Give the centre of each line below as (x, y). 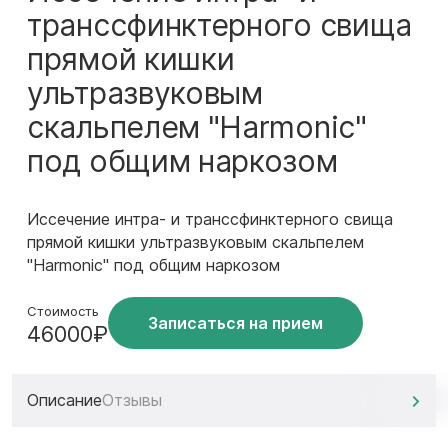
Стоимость (63, 311)
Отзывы (132, 400)
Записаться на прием (235, 322)
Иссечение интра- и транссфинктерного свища (210, 219)
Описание (64, 400)
